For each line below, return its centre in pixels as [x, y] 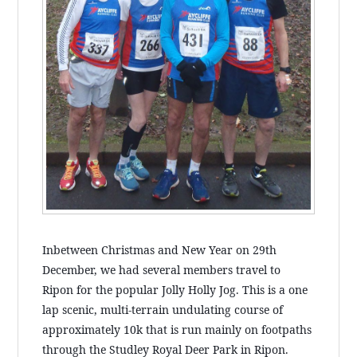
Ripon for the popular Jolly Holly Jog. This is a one [175, 289]
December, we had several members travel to [162, 269]
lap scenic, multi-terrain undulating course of [163, 309]
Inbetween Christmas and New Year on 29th [160, 249]
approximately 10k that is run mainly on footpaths [177, 329]
